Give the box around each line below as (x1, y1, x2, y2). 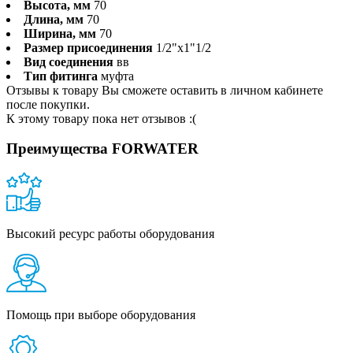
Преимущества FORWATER (6, 140, 199, 158)
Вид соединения (24, 54, 113, 69)
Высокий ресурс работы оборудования (6, 227, 214, 241)
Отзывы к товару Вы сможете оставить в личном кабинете (6, 83, 323, 97)
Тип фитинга (24, 69, 98, 83)
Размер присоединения (24, 40, 153, 54)
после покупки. (6, 97, 90, 111)
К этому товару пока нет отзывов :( (6, 111, 196, 125)
